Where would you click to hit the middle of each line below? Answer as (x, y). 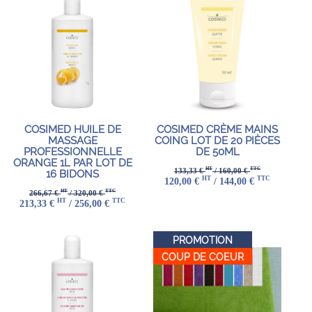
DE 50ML (217, 152)
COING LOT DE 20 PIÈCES (217, 141)
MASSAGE (72, 141)
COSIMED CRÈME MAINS (217, 130)
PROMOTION (203, 241)
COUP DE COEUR (203, 257)
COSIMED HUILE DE (72, 130)
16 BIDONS (72, 174)
